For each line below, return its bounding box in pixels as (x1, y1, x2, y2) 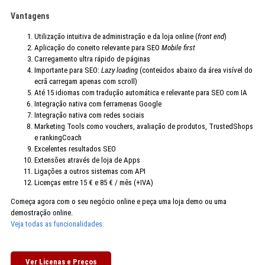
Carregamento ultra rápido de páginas (34, 54, 150, 64)
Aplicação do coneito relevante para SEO (34, 43, 161, 53)
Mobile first (161, 43, 195, 53)
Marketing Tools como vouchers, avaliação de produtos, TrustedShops (34, 122, 253, 131)
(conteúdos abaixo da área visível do (137, 66, 253, 75)
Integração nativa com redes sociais (34, 111, 144, 120)
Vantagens (10, 11, 50, 21)
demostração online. (10, 208, 73, 218)
